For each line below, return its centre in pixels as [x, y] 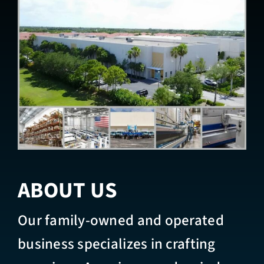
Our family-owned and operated [121, 220]
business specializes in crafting [116, 244]
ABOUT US [67, 190]
